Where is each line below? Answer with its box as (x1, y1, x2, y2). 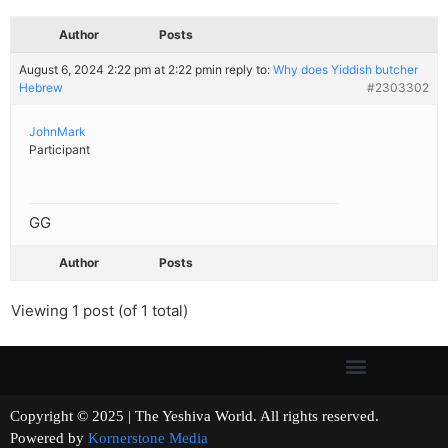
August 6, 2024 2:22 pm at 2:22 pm (19, 62, 212, 78)
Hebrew (19, 80, 63, 96)
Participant (29, 142, 90, 158)
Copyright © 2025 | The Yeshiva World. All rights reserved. (10, 408, 435, 425)
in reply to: (212, 62, 273, 78)
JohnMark (29, 124, 86, 140)
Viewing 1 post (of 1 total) (11, 301, 188, 321)
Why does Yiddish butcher (273, 62, 418, 78)
